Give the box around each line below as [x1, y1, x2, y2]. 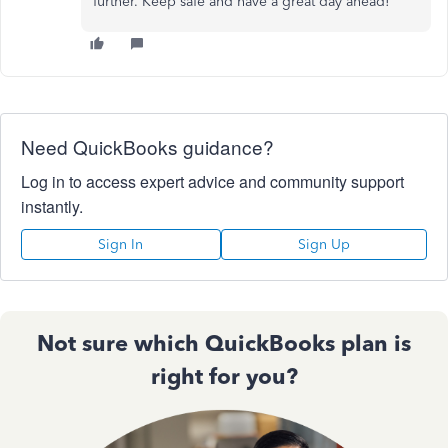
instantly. [21, 195, 83, 218]
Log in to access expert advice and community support [21, 170, 404, 193]
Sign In [98, 236, 144, 253]
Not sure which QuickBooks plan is [37, 330, 411, 357]
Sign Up [297, 236, 350, 253]
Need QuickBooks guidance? [21, 133, 274, 160]
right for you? [150, 363, 298, 390]
